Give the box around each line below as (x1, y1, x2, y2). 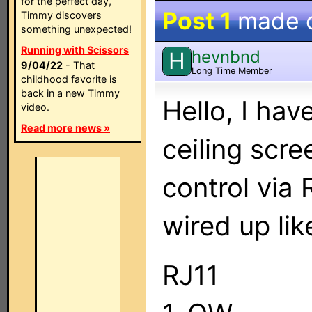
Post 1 (162, 6, 231, 35)
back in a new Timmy (21, 87, 120, 99)
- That (63, 59, 95, 71)
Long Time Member (192, 65, 272, 76)
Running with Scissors (21, 44, 129, 56)
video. (21, 101, 49, 113)
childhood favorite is (21, 73, 117, 85)
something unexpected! (21, 23, 132, 35)
